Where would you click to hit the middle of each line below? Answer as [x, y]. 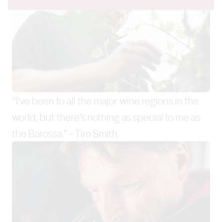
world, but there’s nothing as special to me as [106, 117]
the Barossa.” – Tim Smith [65, 133]
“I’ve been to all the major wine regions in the [105, 101]
